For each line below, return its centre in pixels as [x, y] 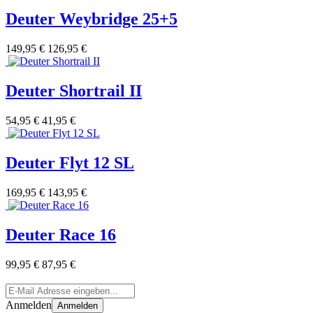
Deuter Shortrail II [74, 90]
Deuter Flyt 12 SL [70, 162]
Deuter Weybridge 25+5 [92, 19]
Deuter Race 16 [61, 234]
